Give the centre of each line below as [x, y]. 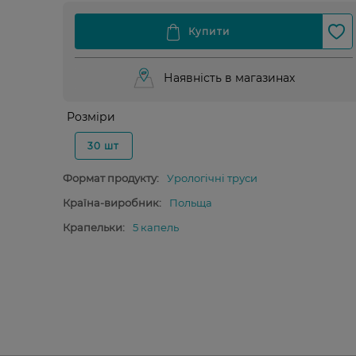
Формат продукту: [110, 178]
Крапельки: [93, 227]
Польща [190, 203]
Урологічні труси [212, 178]
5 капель [155, 227]
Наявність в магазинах [229, 78]
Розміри [91, 117]
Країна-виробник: [112, 203]
